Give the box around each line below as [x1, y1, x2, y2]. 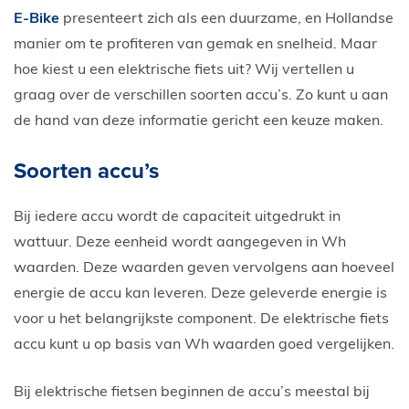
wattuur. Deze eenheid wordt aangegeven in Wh [14, 236, 346, 251]
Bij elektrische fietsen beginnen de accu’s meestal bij [14, 385, 370, 401]
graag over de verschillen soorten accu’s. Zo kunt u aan [14, 89, 388, 104]
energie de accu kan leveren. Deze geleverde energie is [14, 287, 387, 302]
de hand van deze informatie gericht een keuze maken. [14, 114, 383, 130]
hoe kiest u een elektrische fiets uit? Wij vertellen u [14, 63, 354, 79]
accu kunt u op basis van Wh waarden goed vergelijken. [14, 338, 394, 353]
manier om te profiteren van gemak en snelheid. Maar [14, 37, 377, 53]
